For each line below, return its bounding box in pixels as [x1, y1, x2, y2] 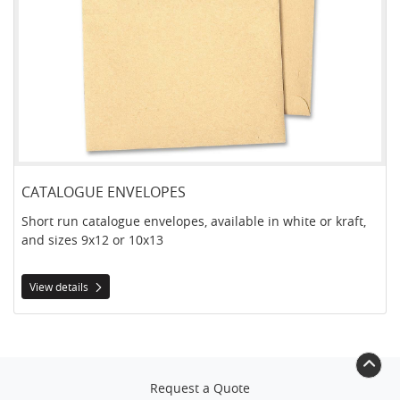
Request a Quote [150, 379, 250, 396]
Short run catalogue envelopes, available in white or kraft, [21, 212, 366, 229]
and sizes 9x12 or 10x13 [21, 230, 163, 248]
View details [29, 279, 91, 294]
